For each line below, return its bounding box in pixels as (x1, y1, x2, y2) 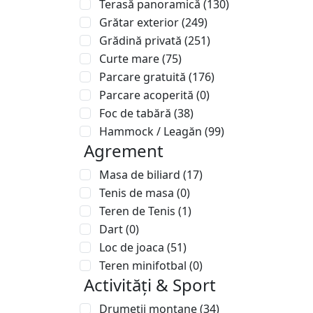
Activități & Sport (84, 273, 216, 296)
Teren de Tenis (99, 203, 178, 219)
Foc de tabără (99, 105, 174, 121)
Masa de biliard (99, 167, 183, 182)
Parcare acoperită (99, 87, 196, 103)
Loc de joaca (99, 240, 167, 255)
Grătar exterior (99, 15, 182, 30)
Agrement (84, 139, 163, 162)
